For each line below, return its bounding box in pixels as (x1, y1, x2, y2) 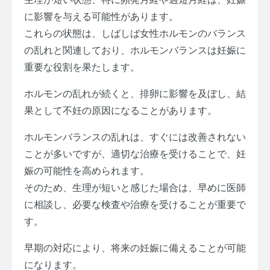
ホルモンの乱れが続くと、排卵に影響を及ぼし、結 (24, 89, 246, 99)
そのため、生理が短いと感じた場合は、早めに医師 (24, 183, 246, 193)
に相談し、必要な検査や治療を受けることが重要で (24, 199, 246, 210)
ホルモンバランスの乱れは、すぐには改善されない (24, 132, 246, 143)
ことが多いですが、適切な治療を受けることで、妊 (24, 149, 246, 160)
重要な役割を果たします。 (24, 62, 140, 73)
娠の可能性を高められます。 (24, 166, 149, 177)
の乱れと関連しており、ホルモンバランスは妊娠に (24, 45, 246, 56)
